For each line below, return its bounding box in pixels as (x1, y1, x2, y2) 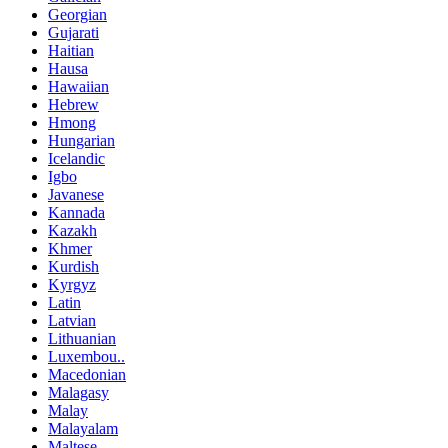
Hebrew (48, 95, 99, 113)
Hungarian (48, 131, 115, 149)
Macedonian (48, 365, 126, 383)
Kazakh (48, 221, 97, 239)
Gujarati (48, 23, 99, 41)
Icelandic (48, 149, 105, 167)
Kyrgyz (48, 275, 96, 293)
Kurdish (48, 257, 99, 275)
